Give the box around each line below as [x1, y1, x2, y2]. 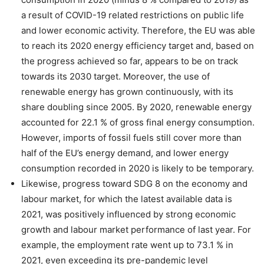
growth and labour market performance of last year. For [21, 224, 251, 236]
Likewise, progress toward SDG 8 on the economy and [21, 178, 247, 190]
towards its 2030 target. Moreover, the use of [21, 71, 210, 82]
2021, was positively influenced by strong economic [21, 209, 236, 220]
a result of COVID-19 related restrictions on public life [21, 9, 244, 21]
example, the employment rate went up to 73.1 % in [21, 239, 233, 251]
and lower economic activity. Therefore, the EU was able [21, 25, 255, 37]
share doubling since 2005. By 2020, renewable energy [21, 101, 252, 113]
